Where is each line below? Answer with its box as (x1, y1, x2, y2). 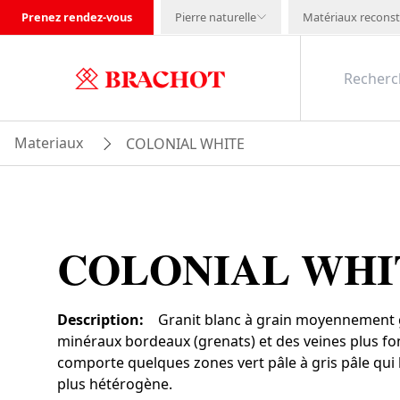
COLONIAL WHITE (126, 133, 245, 154)
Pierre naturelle (175, 9, 256, 25)
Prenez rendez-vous (21, 9, 132, 25)
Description (57, 310, 139, 329)
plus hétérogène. (57, 374, 172, 394)
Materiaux (14, 133, 83, 153)
